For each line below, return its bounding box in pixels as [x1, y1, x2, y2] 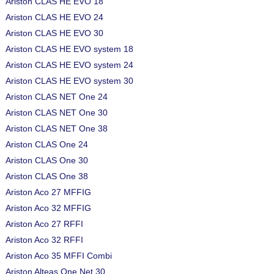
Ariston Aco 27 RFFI [6, 219, 83, 229]
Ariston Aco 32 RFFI [6, 235, 83, 245]
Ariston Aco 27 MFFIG [6, 187, 91, 197]
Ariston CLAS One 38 [6, 171, 88, 181]
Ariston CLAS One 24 [6, 139, 88, 149]
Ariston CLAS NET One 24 [6, 92, 108, 102]
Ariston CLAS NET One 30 [6, 108, 108, 117]
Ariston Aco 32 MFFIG [6, 203, 91, 213]
